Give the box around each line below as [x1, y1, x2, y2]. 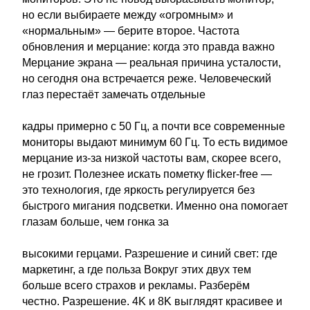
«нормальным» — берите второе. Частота [22, 25, 239, 37]
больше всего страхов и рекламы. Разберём [22, 280, 250, 291]
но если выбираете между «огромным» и [22, 9, 233, 21]
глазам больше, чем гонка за [22, 216, 169, 228]
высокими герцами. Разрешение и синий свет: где [22, 248, 277, 259]
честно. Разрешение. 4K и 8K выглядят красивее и [22, 295, 282, 307]
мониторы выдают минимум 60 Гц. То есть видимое [22, 136, 288, 148]
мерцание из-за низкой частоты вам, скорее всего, [22, 152, 281, 164]
